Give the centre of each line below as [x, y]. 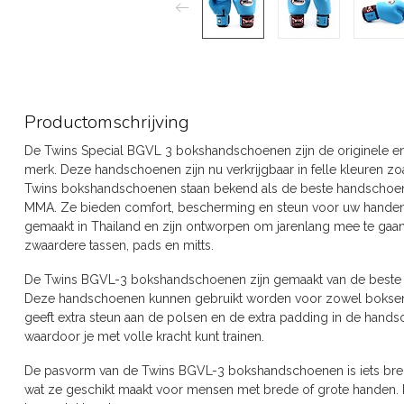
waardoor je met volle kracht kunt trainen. [144, 336]
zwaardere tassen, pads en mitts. [119, 245]
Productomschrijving [107, 122]
